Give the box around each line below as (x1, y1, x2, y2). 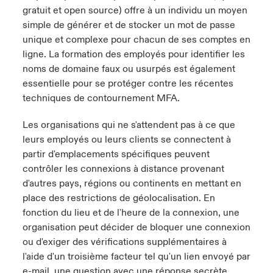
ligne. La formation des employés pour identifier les (22, 48, 245, 60)
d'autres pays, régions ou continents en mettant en (22, 177, 241, 190)
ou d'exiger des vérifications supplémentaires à (22, 236, 227, 248)
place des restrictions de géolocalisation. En (22, 192, 215, 204)
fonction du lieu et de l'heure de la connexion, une (22, 207, 239, 219)
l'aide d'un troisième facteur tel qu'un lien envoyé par (22, 250, 250, 263)
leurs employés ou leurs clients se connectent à (22, 133, 231, 146)
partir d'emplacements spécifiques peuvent (22, 148, 210, 160)
